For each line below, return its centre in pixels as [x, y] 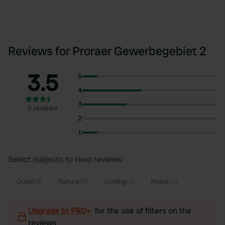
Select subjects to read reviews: [66, 159]
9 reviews [43, 108]
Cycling [115, 181]
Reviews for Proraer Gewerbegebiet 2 [107, 51]
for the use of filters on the [143, 211]
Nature [69, 181]
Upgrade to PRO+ [60, 211]
